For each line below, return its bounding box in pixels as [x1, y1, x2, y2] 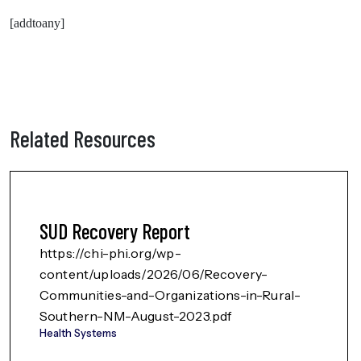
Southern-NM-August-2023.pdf [39, 308, 234, 324]
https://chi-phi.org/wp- [39, 245, 181, 261]
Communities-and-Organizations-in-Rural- [39, 287, 305, 303]
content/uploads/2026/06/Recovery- [39, 266, 268, 282]
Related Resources [10, 125, 156, 152]
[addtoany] [10, 16, 64, 30]
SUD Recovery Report [39, 218, 190, 243]
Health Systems [39, 326, 117, 339]
